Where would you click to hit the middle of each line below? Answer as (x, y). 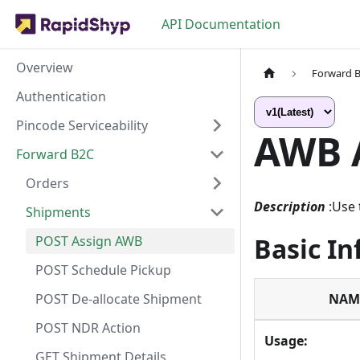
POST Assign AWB (89, 241)
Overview (45, 67)
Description (290, 207)
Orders (47, 183)
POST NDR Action (88, 328)
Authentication (61, 96)
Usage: (286, 341)
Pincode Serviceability (82, 125)
